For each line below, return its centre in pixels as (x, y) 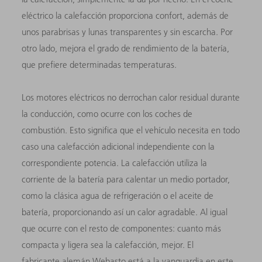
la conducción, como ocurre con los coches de (107, 113)
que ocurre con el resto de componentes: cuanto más (122, 228)
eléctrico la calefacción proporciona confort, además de (125, 15)
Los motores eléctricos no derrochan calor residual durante (131, 97)
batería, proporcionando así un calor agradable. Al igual (125, 212)
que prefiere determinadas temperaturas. (101, 64)
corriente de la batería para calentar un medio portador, (126, 179)
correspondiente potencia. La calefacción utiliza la (115, 163)
